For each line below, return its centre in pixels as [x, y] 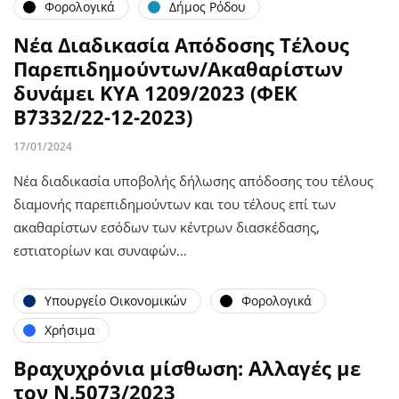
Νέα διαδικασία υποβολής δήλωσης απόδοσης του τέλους [193, 180]
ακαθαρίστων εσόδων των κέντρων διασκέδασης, [167, 227]
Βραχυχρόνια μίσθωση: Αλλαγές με [187, 367]
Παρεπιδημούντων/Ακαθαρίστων [178, 68]
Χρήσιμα [70, 330]
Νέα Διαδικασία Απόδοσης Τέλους [181, 44]
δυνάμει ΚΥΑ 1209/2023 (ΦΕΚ [155, 92]
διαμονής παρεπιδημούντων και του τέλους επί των [175, 204]
